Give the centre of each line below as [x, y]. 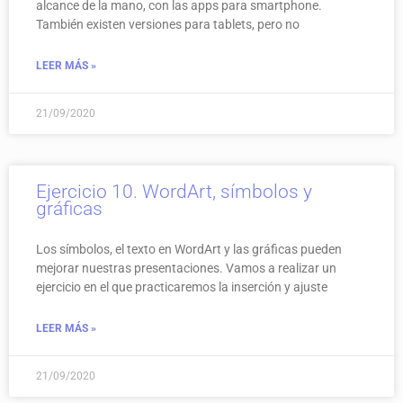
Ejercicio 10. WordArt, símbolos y [174, 191]
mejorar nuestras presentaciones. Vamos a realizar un [186, 268]
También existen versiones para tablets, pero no [168, 24]
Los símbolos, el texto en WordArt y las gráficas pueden [189, 249]
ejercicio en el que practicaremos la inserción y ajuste [182, 287]
